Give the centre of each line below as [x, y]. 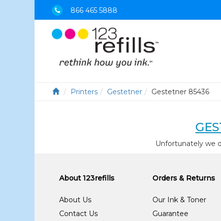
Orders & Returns [184, 178]
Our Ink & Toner [180, 200]
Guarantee [171, 214]
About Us [75, 200]
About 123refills [87, 178]
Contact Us [79, 214]
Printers [84, 92]
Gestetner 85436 [181, 92]
